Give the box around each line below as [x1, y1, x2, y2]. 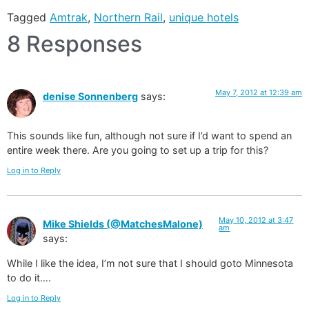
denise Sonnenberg [43, 90, 138, 103]
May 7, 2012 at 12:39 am [215, 88, 302, 98]
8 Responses [7, 30, 142, 58]
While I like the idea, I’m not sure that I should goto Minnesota [7, 257, 293, 269]
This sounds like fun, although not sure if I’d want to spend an [7, 129, 292, 141]
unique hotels [169, 10, 239, 25]
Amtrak [50, 10, 88, 25]
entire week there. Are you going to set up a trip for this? [7, 143, 268, 156]
